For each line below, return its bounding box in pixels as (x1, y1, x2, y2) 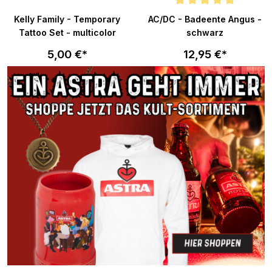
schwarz (186, 27, 223, 38)
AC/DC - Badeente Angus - (148, 13, 262, 24)
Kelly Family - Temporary (14, 13, 120, 24)
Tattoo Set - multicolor (18, 27, 116, 38)
